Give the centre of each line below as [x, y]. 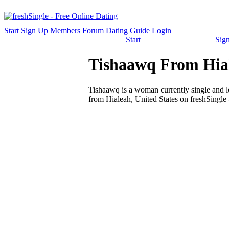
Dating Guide [128, 30]
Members [65, 30]
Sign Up [35, 30]
